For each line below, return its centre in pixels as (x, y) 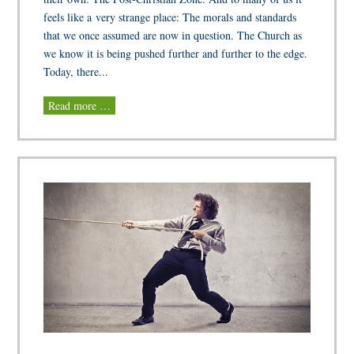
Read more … (80, 105)
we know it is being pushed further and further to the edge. (176, 53)
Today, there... (76, 71)
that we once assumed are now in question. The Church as (173, 35)
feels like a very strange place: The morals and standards (170, 17)
